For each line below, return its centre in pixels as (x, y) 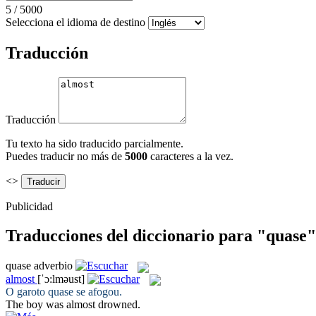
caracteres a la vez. (190, 156)
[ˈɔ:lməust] (61, 279)
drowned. (118, 304)
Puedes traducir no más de (65, 156)
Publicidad (29, 206)
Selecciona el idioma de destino (75, 22)
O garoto (27, 291)
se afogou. (98, 291)
